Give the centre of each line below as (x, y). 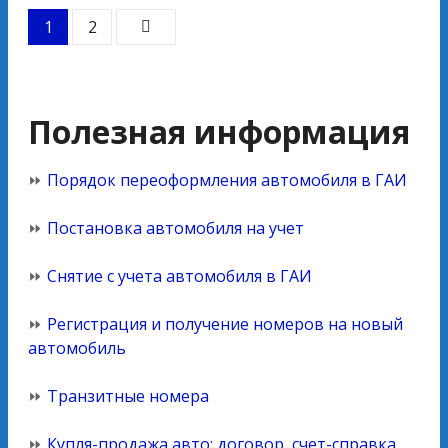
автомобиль (77, 347)
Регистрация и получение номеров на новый (225, 323)
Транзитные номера (128, 395)
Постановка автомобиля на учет (175, 227)
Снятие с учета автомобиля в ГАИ (179, 275)
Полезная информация (219, 131)
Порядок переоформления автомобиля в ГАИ (227, 179)
